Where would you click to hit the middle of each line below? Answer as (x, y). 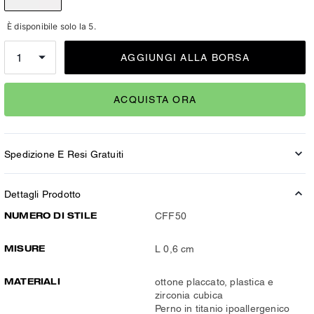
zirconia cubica (189, 295)
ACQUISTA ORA (155, 99)
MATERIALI (32, 281)
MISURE (25, 248)
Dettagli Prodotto (43, 194)
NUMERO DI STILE (50, 215)
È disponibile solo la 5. (52, 26)
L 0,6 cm (175, 249)
